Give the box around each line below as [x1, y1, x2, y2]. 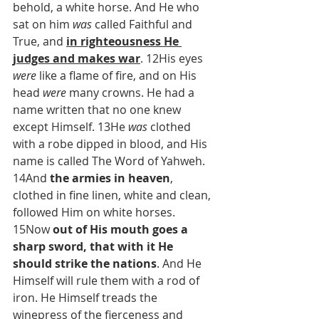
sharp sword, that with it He [13, 239, 176, 254]
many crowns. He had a [66, 85, 197, 100]
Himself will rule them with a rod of [13, 273, 202, 288]
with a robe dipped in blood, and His [13, 136, 210, 152]
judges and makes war [13, 51, 140, 66]
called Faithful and [92, 16, 195, 32]
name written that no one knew [13, 102, 184, 117]
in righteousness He [66, 33, 182, 49]
